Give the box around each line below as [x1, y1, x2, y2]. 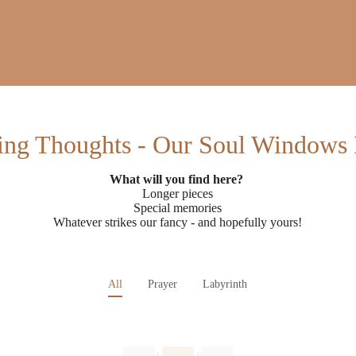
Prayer [148, 278, 178, 291]
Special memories [133, 200, 222, 215]
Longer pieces [142, 186, 214, 200]
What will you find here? [109, 172, 246, 186]
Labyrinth [203, 278, 248, 291]
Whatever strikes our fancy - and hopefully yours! [53, 215, 303, 229]
